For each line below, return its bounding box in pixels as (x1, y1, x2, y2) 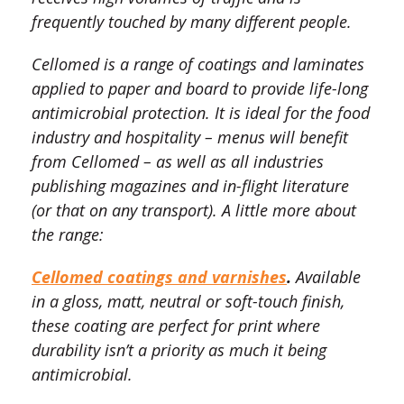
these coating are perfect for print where (32, 315, 320, 337)
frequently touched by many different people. (32, 11, 352, 33)
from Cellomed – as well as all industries (32, 151, 324, 173)
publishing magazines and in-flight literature (32, 175, 349, 197)
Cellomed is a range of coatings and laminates (32, 53, 364, 76)
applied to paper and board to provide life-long (32, 78, 368, 100)
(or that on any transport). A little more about (32, 199, 356, 222)
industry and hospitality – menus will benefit (32, 126, 348, 149)
